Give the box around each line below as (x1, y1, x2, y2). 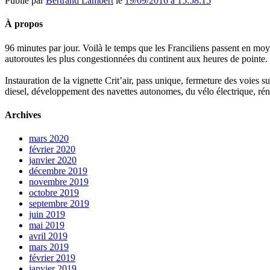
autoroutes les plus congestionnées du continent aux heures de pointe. (5, 53, 268, 64)
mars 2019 (29, 242, 69, 253)
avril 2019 (29, 231, 67, 242)
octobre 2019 (29, 187, 79, 198)
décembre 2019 (29, 166, 87, 177)
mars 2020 (29, 133, 69, 144)
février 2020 (29, 144, 75, 155)
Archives (5, 109, 41, 120)
